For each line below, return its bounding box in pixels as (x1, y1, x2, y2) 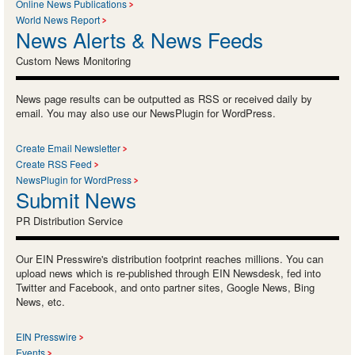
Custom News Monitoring (16, 52, 131, 68)
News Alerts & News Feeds (16, 24, 263, 54)
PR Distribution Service (16, 212, 123, 228)
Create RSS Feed (16, 156, 92, 170)
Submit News (16, 184, 136, 214)
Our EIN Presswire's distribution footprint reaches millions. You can (16, 250, 323, 266)
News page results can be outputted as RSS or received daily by (16, 90, 312, 106)
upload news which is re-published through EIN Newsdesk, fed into (16, 265, 321, 281)
